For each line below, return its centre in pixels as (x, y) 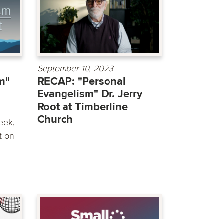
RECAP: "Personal (81, 82)
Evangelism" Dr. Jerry (90, 94)
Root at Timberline (82, 107)
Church (55, 120)
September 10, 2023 (75, 69)
